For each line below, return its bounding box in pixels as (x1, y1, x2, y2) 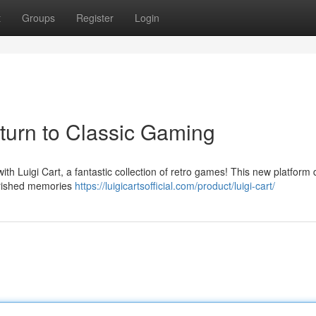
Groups (22, 11, 55, 25)
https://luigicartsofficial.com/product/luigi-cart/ (75, 178, 275, 193)
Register (76, 11, 114, 25)
